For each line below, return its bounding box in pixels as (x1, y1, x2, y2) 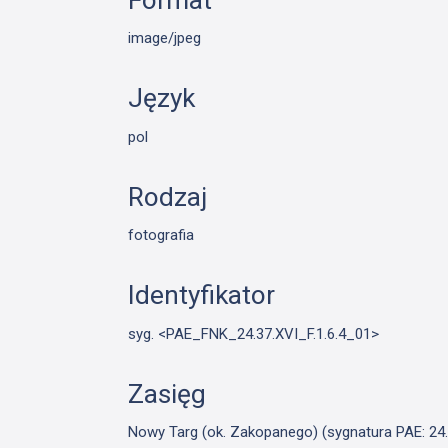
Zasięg (128, 378, 207, 409)
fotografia (128, 226, 195, 245)
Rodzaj (128, 181, 208, 212)
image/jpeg (128, 29, 202, 48)
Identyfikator (128, 280, 276, 311)
